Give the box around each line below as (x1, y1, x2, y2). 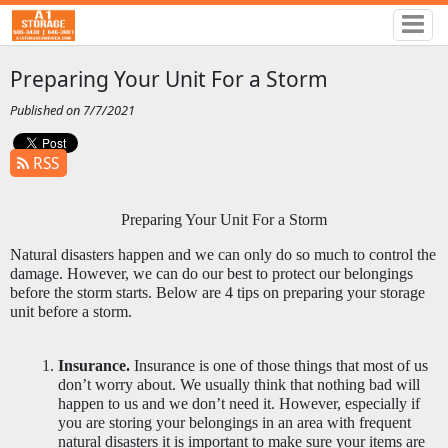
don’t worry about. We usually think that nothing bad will (57, 375, 420, 393)
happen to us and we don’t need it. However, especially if (57, 394, 420, 412)
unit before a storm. (9, 303, 136, 321)
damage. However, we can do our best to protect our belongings (9, 265, 413, 283)
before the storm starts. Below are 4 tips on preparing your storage (9, 284, 425, 302)
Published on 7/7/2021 (9, 101, 135, 120)
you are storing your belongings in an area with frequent (57, 413, 411, 431)
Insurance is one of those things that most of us (129, 356, 428, 374)
